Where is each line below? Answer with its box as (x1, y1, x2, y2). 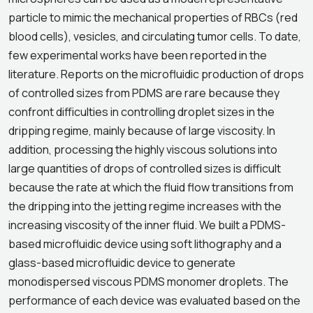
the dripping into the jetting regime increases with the (8, 198, 282, 214)
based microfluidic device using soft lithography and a (8, 236, 282, 252)
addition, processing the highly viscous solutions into (8, 142, 277, 157)
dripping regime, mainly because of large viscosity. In (8, 123, 275, 138)
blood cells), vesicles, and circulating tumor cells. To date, (8, 29, 301, 44)
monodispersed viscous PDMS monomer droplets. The (8, 274, 289, 289)
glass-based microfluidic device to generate (8, 255, 235, 270)
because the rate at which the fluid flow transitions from (8, 180, 293, 195)
